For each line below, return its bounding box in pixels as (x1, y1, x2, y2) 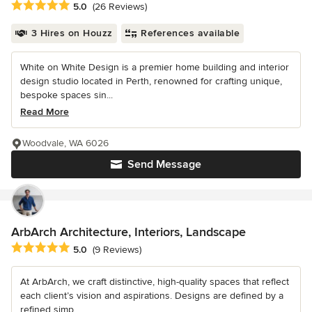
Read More (20, 106, 69, 118)
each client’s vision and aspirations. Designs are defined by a (20, 290, 283, 302)
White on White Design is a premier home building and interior (20, 61, 289, 74)
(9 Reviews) (93, 243, 141, 256)
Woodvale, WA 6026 (22, 137, 109, 150)
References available (141, 27, 240, 40)
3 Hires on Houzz (31, 27, 113, 40)
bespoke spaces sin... (20, 89, 113, 102)
